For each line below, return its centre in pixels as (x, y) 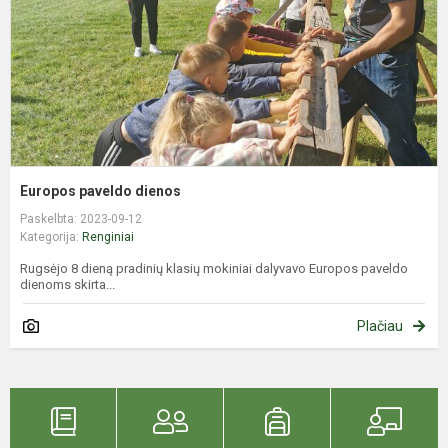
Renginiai (108, 236)
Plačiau (380, 325)
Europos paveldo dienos (100, 190)
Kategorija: (51, 236)
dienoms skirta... (67, 284)
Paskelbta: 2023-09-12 (81, 218)
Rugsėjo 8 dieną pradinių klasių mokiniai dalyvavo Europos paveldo (214, 268)
